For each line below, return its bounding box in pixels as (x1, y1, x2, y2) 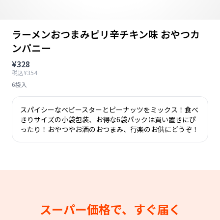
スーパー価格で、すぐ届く (39, 200, 181, 218)
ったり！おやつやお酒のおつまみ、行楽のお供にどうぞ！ (20, 124, 199, 134)
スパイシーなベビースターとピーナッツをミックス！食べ (20, 105, 198, 114)
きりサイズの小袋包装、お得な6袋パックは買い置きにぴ (20, 114, 196, 124)
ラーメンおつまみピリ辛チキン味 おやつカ (12, 27, 200, 41)
